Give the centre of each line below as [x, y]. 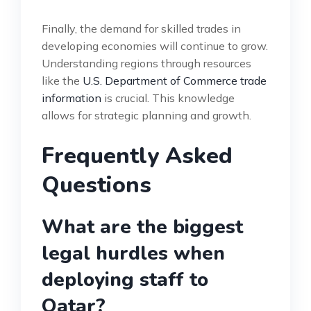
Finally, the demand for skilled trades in [141, 29]
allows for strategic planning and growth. [146, 116]
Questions [96, 185]
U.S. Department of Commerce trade [175, 81]
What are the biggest [142, 227]
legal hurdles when [133, 254]
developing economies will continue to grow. [155, 46]
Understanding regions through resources [146, 64]
